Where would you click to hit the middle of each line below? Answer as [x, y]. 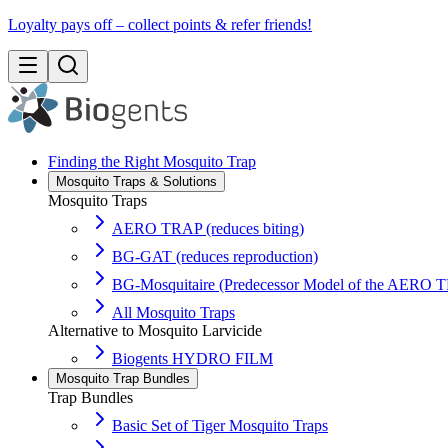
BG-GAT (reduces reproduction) [215, 256]
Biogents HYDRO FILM [192, 358]
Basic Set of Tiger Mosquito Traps [220, 425]
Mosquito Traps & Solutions [136, 181]
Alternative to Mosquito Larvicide [155, 330]
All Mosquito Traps [173, 312]
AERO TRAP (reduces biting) [208, 228]
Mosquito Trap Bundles [123, 378]
